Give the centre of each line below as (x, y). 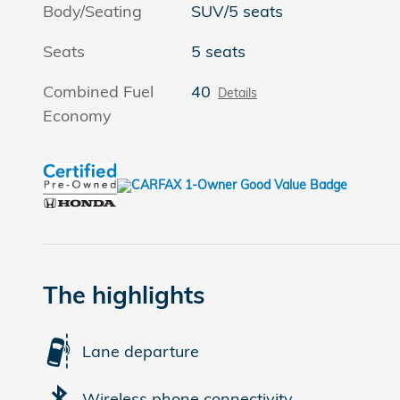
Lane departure (141, 351)
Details (238, 93)
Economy (77, 116)
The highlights (124, 295)
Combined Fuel (98, 92)
